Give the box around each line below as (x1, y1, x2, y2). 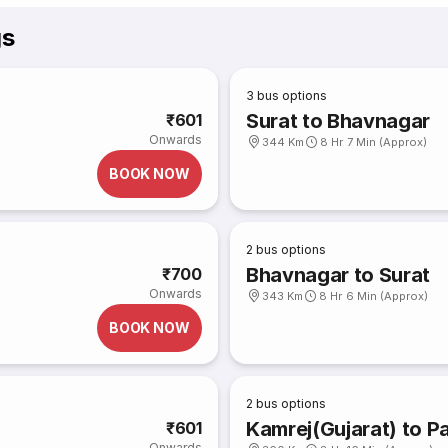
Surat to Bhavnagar (246, 109, 431, 133)
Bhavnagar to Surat (246, 263, 431, 287)
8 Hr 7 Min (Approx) (320, 135, 428, 149)
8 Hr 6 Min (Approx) (319, 289, 429, 303)
